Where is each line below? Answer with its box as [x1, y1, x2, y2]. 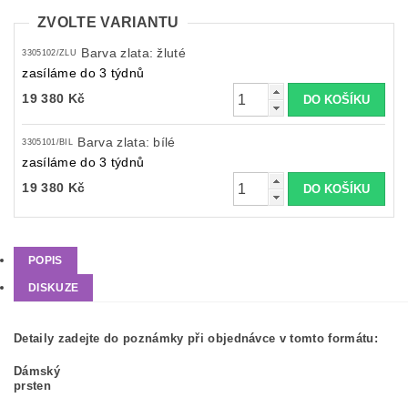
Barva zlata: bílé [77, 135, 176, 150]
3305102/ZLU [22, 48, 76, 58]
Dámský [14, 364, 60, 379]
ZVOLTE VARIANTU [37, 15, 179, 30]
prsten [14, 379, 51, 393]
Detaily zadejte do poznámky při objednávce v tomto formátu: [14, 331, 378, 346]
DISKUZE [28, 281, 79, 295]
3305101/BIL [22, 138, 73, 148]
